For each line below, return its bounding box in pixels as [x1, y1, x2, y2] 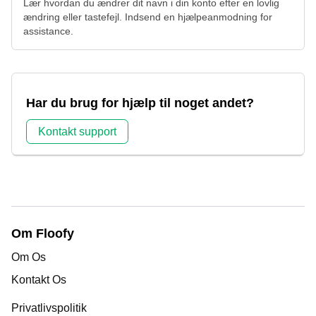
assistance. [23, 25, 73, 37]
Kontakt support [38, 126, 116, 138]
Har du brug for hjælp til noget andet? [26, 96, 254, 111]
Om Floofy [11, 226, 74, 241]
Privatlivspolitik [11, 301, 87, 314]
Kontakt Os [11, 273, 66, 286]
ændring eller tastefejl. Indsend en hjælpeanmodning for [23, 11, 272, 23]
